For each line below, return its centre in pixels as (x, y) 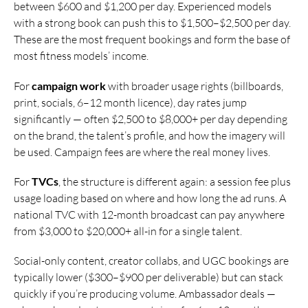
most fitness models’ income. (81, 56)
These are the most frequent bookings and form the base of (152, 40)
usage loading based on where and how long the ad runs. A (150, 198)
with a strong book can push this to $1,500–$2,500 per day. (152, 23)
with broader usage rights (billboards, (195, 86)
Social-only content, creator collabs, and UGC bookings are (151, 260)
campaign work (69, 85)
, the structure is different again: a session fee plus (175, 181)
